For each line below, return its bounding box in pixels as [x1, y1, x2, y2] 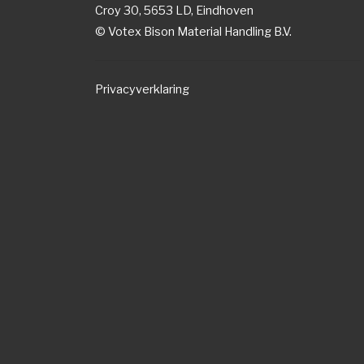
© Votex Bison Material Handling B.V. [95, 24, 292, 39]
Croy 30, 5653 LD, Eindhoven [95, 2, 253, 18]
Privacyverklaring [95, 81, 189, 97]
